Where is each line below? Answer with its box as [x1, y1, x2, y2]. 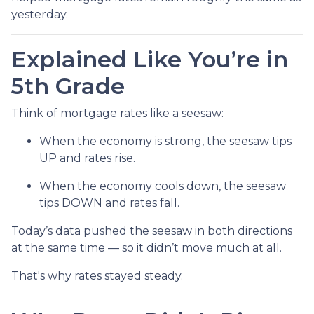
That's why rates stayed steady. [11, 268, 183, 282]
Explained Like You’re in [11, 45, 288, 73]
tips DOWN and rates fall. [39, 196, 179, 210]
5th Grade [11, 71, 125, 100]
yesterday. [11, 7, 68, 21]
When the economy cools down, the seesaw [39, 179, 286, 193]
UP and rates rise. [39, 151, 135, 165]
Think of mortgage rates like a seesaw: [11, 106, 224, 120]
